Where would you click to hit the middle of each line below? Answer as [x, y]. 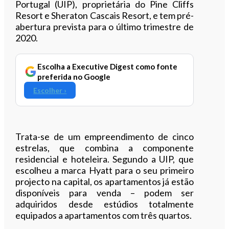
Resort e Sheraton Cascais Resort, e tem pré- [105, 15]
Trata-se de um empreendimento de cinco [105, 136]
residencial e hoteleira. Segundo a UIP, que [105, 159]
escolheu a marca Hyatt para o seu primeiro [105, 170]
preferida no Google [74, 76]
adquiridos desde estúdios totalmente [105, 204]
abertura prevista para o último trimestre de [105, 26]
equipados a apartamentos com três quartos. [104, 215]
